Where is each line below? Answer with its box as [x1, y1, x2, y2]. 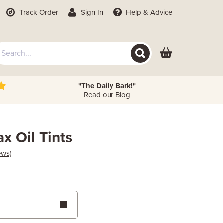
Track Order [17, 8, 58, 17]
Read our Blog [83, 90, 130, 99]
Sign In [79, 8, 104, 17]
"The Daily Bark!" [78, 81, 136, 90]
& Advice [141, 8, 172, 17]
